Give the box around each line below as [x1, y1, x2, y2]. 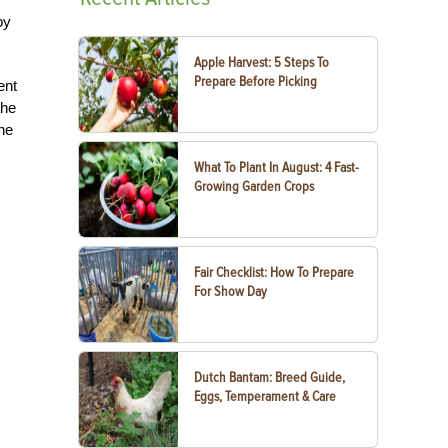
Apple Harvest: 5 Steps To [194, 54, 330, 71]
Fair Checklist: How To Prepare [194, 264, 355, 281]
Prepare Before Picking [194, 73, 318, 90]
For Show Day [194, 283, 268, 300]
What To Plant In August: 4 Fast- [194, 159, 360, 176]
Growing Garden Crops [194, 178, 315, 195]
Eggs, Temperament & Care [194, 388, 337, 405]
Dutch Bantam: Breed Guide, [194, 369, 346, 386]
